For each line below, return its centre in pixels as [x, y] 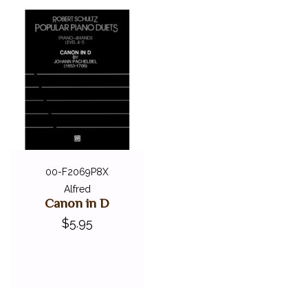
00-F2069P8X [77, 172]
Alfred [77, 189]
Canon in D [77, 203]
